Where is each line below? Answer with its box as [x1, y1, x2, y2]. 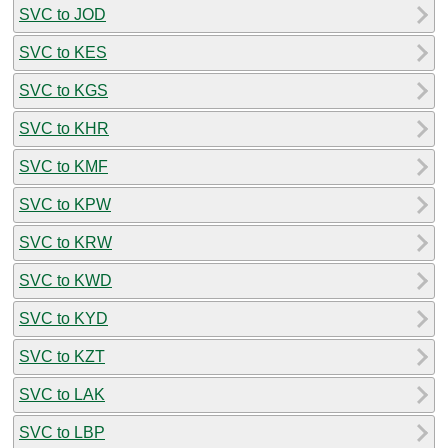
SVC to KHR [19, 119, 109, 137]
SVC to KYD [19, 309, 108, 327]
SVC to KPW [19, 195, 111, 213]
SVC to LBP [19, 423, 105, 441]
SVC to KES [19, 43, 107, 61]
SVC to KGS [19, 81, 108, 99]
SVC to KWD [19, 271, 112, 289]
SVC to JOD [19, 5, 106, 23]
